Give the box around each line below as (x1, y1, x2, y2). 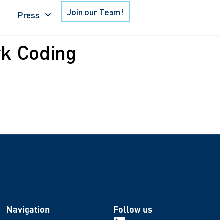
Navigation (6, 203, 50, 215)
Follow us (113, 203, 152, 215)
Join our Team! (66, 6, 124, 17)
